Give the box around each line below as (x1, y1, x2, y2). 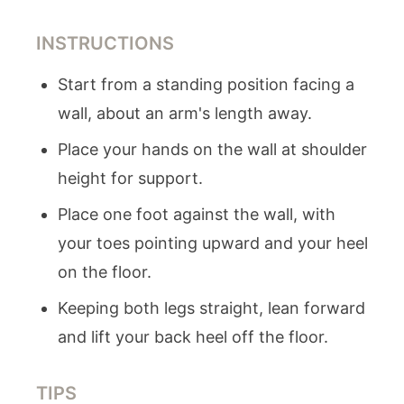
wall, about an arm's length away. (58, 104, 312, 123)
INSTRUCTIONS (36, 32, 174, 54)
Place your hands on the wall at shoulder (58, 140, 367, 159)
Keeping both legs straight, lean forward (58, 298, 365, 317)
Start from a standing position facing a (58, 75, 354, 94)
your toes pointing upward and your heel (58, 234, 368, 252)
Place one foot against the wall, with (58, 205, 335, 224)
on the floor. (58, 262, 151, 281)
